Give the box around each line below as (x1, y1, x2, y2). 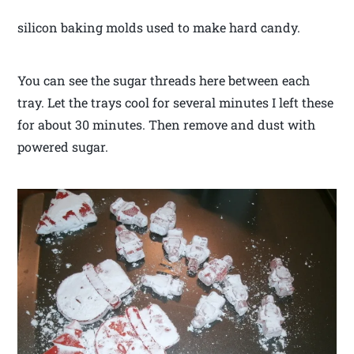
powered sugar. (17, 137, 109, 155)
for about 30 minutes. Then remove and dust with (17, 115, 316, 133)
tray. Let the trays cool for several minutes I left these (17, 93, 334, 111)
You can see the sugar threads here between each (17, 71, 311, 88)
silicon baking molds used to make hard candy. (17, 18, 301, 36)
